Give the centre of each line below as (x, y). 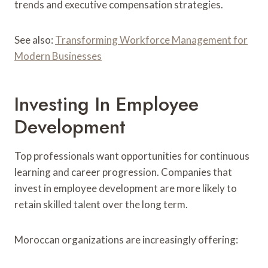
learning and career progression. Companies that (123, 172)
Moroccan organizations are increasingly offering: (126, 239)
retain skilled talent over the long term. (101, 204)
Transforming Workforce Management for (151, 39)
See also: (35, 39)
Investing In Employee (106, 104)
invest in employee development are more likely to (126, 188)
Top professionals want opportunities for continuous (132, 156)
